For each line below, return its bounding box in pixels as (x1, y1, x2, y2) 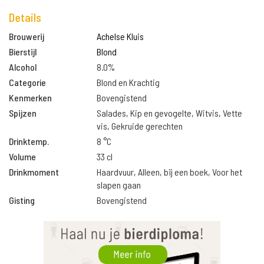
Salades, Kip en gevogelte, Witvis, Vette (97, 107, 243, 118)
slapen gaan (97, 179, 141, 190)
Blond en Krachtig (97, 77, 160, 88)
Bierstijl (9, 46, 37, 57)
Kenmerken (9, 92, 52, 103)
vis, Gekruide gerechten (97, 120, 183, 131)
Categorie (9, 77, 46, 88)
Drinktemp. (9, 136, 49, 147)
